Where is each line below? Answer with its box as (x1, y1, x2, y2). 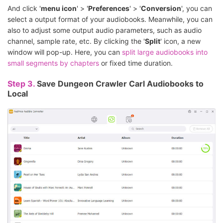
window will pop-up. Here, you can (7, 48, 122, 57)
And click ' (7, 4, 41, 13)
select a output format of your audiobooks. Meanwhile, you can (7, 15, 213, 24)
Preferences (88, 4, 129, 13)
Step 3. (7, 79, 37, 89)
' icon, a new (160, 37, 201, 46)
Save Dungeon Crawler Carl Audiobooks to (37, 79, 204, 89)
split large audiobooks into (122, 48, 208, 57)
